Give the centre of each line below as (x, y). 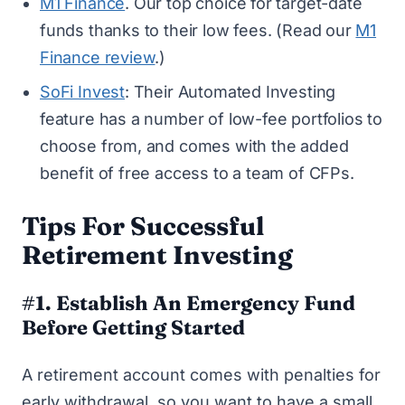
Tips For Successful (143, 226)
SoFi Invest (83, 92)
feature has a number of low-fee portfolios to (211, 119)
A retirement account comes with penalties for (201, 375)
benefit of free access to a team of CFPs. (197, 173)
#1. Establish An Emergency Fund (188, 303)
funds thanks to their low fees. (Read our (198, 30)
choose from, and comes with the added (194, 146)
